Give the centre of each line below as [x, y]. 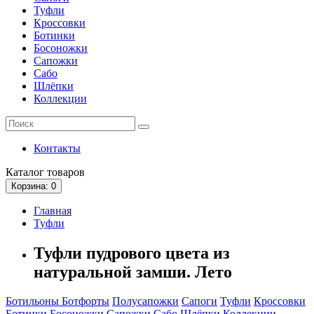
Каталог [25, 172]
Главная [53, 210]
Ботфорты [86, 301]
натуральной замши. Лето [133, 272]
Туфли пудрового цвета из [132, 253]
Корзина [28, 186]
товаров [64, 172]
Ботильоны [34, 301]
